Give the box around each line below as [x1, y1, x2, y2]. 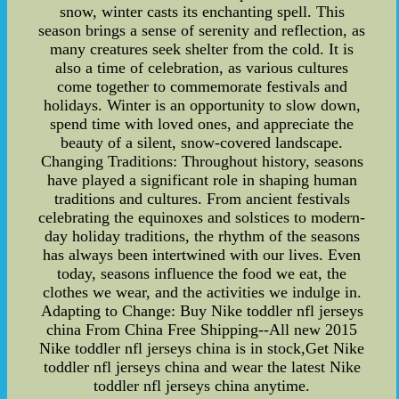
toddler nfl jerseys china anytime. [94, 377, 311, 395]
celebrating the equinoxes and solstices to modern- [38, 208, 366, 227]
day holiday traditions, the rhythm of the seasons [44, 227, 360, 246]
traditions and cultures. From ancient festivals [53, 190, 350, 208]
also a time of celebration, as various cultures [55, 59, 349, 77]
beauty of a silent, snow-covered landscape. [61, 134, 344, 152]
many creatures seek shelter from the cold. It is [50, 40, 354, 59]
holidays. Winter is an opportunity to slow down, [43, 96, 361, 115]
